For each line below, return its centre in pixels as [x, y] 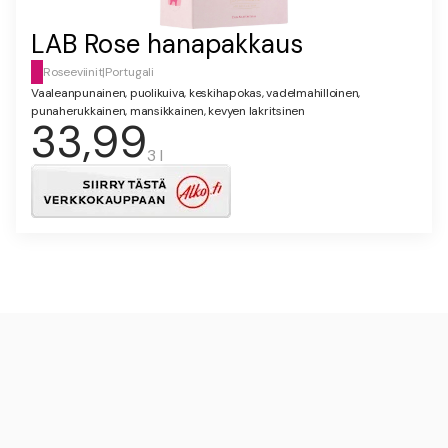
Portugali [129, 72]
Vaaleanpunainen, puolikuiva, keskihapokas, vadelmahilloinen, [195, 93]
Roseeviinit [73, 72]
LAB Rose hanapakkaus [167, 44]
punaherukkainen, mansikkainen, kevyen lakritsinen [168, 111]
